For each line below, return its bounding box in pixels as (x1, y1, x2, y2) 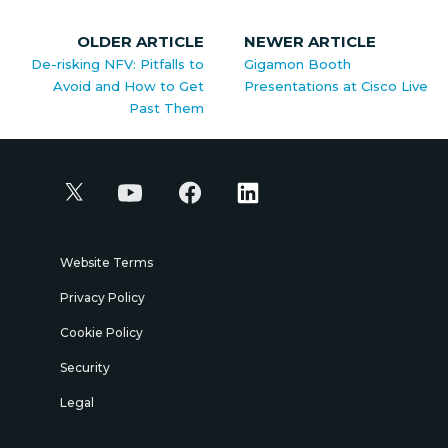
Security (60, 360, 110, 375)
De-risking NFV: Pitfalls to (31, 56, 204, 72)
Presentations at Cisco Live (244, 78, 428, 94)
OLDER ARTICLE (77, 32, 204, 51)
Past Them (129, 100, 204, 116)
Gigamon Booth (244, 56, 351, 72)
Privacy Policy (60, 290, 145, 305)
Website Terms (60, 255, 153, 270)
